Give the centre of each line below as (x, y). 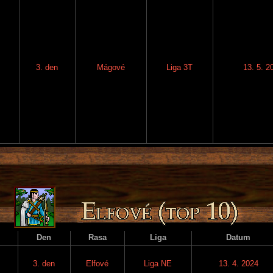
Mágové (111, 67)
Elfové (97, 263)
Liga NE (158, 263)
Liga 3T (179, 67)
